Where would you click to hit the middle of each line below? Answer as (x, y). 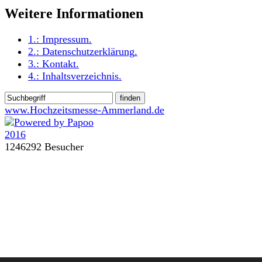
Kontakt (59, 63)
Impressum (65, 39)
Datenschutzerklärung (88, 51)
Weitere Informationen (74, 13)
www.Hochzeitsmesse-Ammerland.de (85, 110)
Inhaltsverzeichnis (80, 76)
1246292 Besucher (44, 146)
